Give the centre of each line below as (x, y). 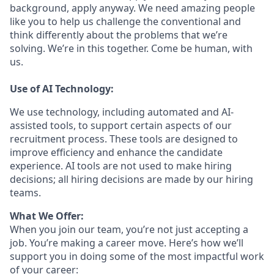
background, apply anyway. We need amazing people (132, 8)
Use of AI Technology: (62, 89)
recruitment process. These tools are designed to (124, 139)
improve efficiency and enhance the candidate (116, 152)
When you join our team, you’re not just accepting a (129, 229)
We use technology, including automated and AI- (122, 112)
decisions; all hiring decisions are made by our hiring (131, 179)
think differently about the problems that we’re (119, 35)
